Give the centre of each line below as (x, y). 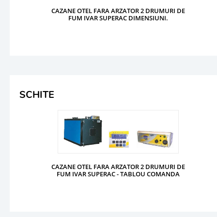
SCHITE (37, 94)
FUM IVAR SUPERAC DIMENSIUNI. (118, 18)
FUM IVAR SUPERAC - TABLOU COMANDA (118, 174)
